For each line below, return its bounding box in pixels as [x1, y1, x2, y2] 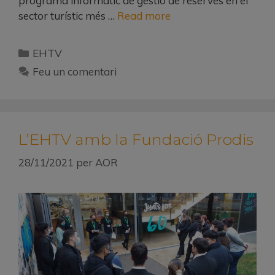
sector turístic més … [18, 9, 117, 22]
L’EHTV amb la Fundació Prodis [18, 130, 254, 149]
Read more [117, 9, 171, 22]
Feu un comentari [33, 64, 117, 78]
